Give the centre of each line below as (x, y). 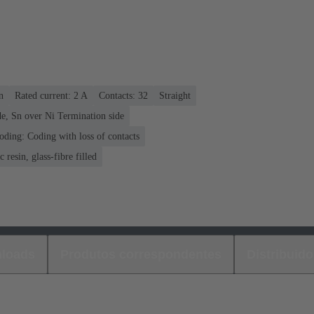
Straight (175, 95)
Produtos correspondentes (141, 254)
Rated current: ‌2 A (51, 95)
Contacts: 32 (123, 95)
